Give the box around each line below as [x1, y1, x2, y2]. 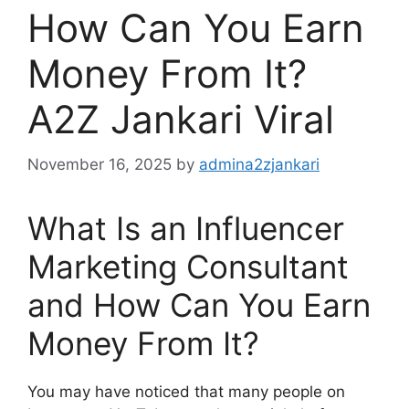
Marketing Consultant [27, 246, 349, 286]
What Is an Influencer [27, 208, 344, 247]
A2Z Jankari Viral [27, 96, 334, 142]
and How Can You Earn [27, 285, 371, 324]
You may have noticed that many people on [27, 382, 345, 401]
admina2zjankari [199, 154, 320, 173]
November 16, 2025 [27, 154, 172, 173]
